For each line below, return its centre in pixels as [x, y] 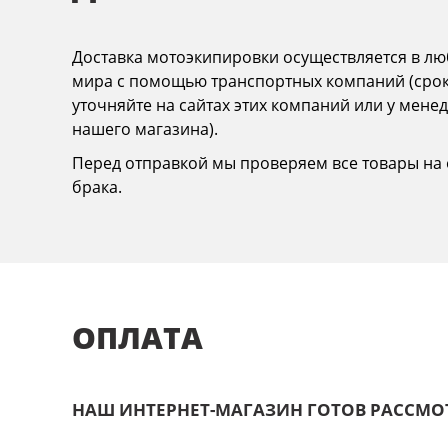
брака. [97, 187]
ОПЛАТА [137, 337]
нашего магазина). [145, 129]
